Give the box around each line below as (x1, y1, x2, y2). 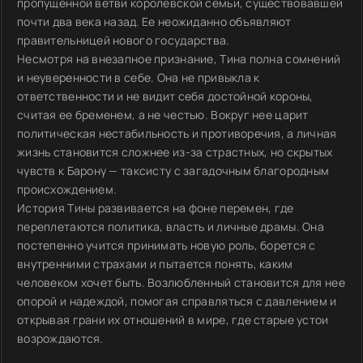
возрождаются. (17, 331, 104, 346)
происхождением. (17, 181, 117, 197)
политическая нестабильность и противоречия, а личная (17, 126, 337, 141)
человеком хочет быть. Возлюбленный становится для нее (17, 275, 345, 290)
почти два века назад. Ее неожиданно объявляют (17, 14, 292, 29)
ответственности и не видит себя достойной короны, (17, 88, 314, 104)
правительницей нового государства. (17, 32, 230, 48)
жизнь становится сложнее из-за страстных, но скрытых (17, 144, 333, 160)
